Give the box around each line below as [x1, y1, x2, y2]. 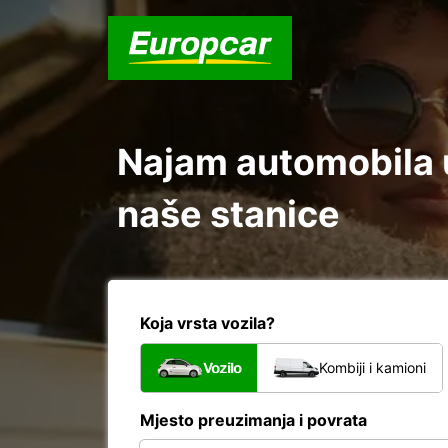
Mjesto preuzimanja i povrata [140, 410, 367, 430]
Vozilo [203, 359, 241, 376]
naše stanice [117, 192, 340, 236]
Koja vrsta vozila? [140, 313, 275, 333]
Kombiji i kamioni [319, 359, 426, 376]
